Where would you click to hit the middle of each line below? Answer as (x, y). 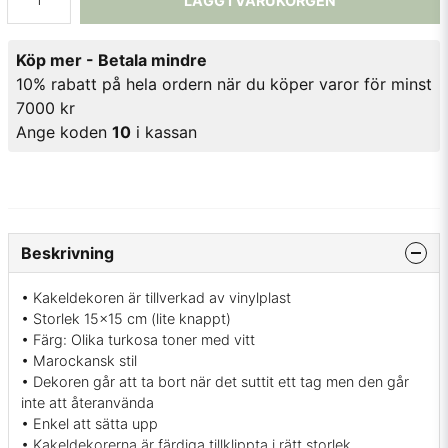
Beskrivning (67, 253)
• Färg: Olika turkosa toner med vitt (138, 340)
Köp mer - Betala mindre (111, 60)
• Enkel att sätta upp (89, 424)
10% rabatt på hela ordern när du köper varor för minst (224, 84)
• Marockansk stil (79, 361)
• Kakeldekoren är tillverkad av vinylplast (156, 298)
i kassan (164, 132)
